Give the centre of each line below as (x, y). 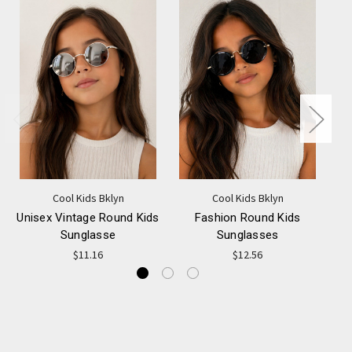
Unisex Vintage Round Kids (88, 218)
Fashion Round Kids (247, 218)
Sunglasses (247, 235)
